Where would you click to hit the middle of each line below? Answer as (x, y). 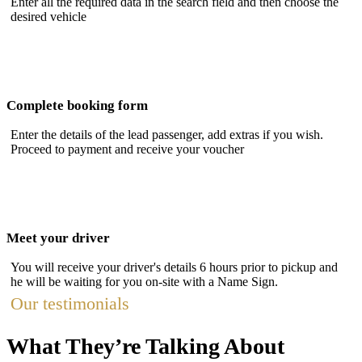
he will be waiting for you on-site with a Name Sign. (144, 282)
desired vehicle (48, 17)
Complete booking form (77, 106)
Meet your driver (58, 238)
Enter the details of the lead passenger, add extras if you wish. (167, 135)
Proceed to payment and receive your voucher (127, 149)
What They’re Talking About (145, 346)
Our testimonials (70, 304)
